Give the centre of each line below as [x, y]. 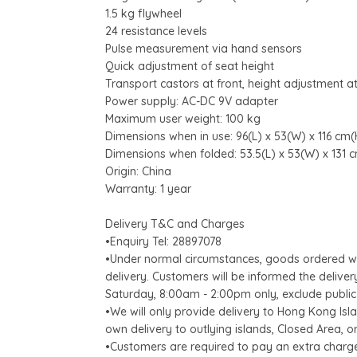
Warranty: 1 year [148, 189]
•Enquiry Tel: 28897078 [163, 242]
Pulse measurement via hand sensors [204, 49]
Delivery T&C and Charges [175, 224]
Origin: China [138, 172]
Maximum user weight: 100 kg [183, 119]
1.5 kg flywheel [143, 14]
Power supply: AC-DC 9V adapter [192, 102]
